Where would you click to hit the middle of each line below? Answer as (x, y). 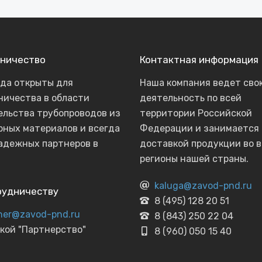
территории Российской (196, 113)
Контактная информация (199, 60)
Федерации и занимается (199, 128)
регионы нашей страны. (194, 159)
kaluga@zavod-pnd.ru (203, 186)
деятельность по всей (191, 98)
